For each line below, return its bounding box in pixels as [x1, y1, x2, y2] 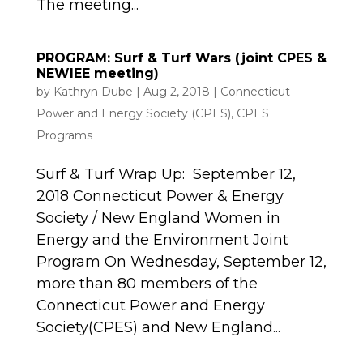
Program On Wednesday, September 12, [36, 253, 327, 271]
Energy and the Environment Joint [36, 231, 288, 250]
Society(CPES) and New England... [36, 318, 280, 337]
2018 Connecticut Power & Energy [36, 187, 284, 206]
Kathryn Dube [53, 84, 133, 100]
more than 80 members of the [36, 275, 258, 293]
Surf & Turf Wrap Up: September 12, [36, 165, 296, 184]
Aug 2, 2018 [143, 84, 210, 100]
